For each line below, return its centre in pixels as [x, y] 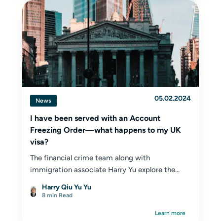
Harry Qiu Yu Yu [67, 187]
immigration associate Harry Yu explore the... [105, 170]
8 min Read [57, 195]
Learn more [170, 213]
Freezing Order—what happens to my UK [106, 130]
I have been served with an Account [95, 118]
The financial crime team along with [90, 158]
